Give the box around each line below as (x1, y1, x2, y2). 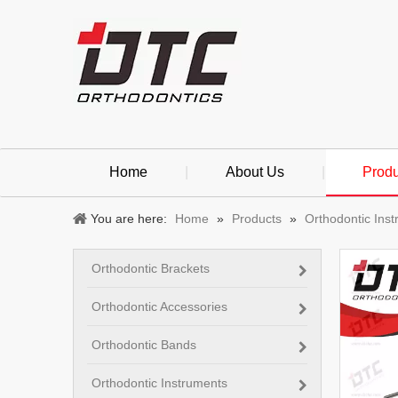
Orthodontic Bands (92, 338, 196, 352)
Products (232, 211, 282, 226)
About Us (226, 164, 284, 179)
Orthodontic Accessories (92, 299, 227, 314)
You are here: (91, 211, 167, 226)
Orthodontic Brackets (92, 261, 210, 275)
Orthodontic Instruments (92, 376, 227, 390)
